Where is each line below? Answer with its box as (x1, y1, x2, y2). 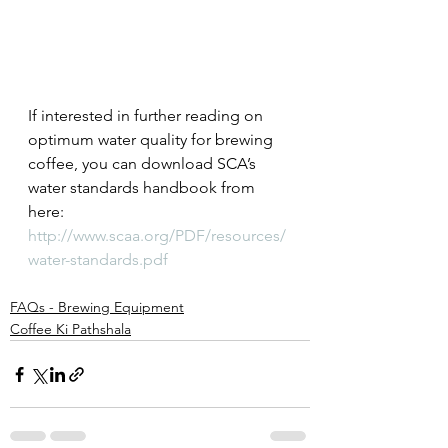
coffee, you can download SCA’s (28, 154, 260, 174)
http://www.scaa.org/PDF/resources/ (28, 226, 286, 246)
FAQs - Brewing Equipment (10, 298, 184, 317)
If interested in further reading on (28, 106, 267, 126)
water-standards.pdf (28, 250, 168, 270)
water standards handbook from (28, 178, 259, 198)
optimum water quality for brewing (28, 130, 277, 150)
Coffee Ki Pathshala (10, 320, 131, 339)
